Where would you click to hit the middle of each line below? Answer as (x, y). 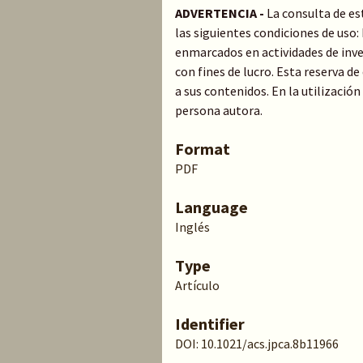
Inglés (192, 227)
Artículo (197, 285)
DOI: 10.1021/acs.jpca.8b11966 (257, 344)
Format (203, 149)
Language (211, 207)
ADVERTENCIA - (220, 13)
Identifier (210, 324)
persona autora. (219, 110)
